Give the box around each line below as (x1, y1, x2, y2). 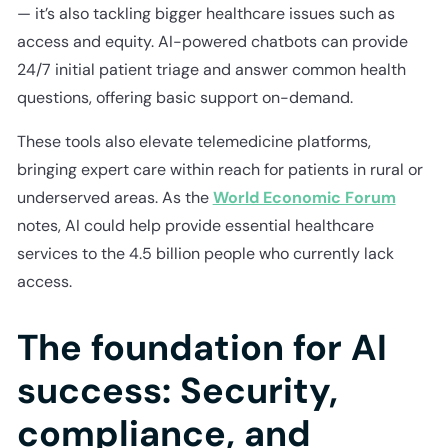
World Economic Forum (212, 186, 396, 208)
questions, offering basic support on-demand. (16, 86, 353, 108)
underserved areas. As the (16, 186, 213, 208)
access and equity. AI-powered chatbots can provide (16, 30, 408, 52)
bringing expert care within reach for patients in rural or (16, 158, 423, 180)
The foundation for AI (16, 323, 387, 371)
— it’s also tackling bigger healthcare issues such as (16, 2, 395, 24)
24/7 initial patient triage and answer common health (16, 58, 406, 80)
